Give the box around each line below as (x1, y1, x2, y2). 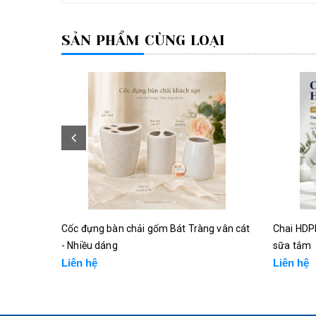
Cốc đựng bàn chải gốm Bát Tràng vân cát (61, 222, 250, 234)
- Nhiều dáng (61, 239, 118, 251)
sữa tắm (273, 239, 311, 251)
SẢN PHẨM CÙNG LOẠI (61, 32, 226, 49)
